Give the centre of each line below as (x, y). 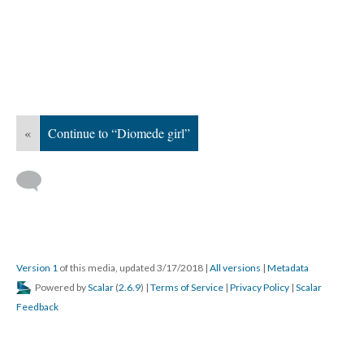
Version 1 (37, 268)
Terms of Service (187, 287)
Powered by (61, 287)
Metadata (288, 268)
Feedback (37, 307)
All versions (235, 268)
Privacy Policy (260, 287)
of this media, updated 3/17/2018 (131, 268)
